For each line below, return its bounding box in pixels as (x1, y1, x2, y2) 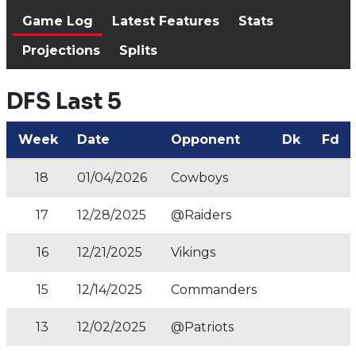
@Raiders (170, 207, 231, 222)
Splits (118, 43, 157, 58)
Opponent (170, 132, 240, 147)
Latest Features (111, 14, 219, 29)
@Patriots (170, 319, 234, 335)
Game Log (21, 14, 93, 29)
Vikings (170, 245, 215, 260)
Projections (21, 43, 100, 58)
